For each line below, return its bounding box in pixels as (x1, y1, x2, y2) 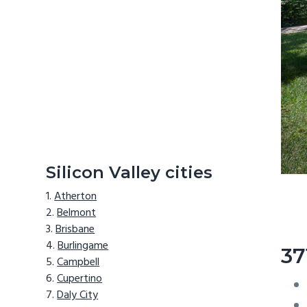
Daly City (57, 286, 99, 305)
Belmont (57, 204, 97, 223)
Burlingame (58, 237, 109, 256)
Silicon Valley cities (46, 162, 213, 182)
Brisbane (56, 221, 95, 239)
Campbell (57, 254, 100, 272)
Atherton (54, 188, 97, 206)
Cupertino (57, 270, 103, 288)
